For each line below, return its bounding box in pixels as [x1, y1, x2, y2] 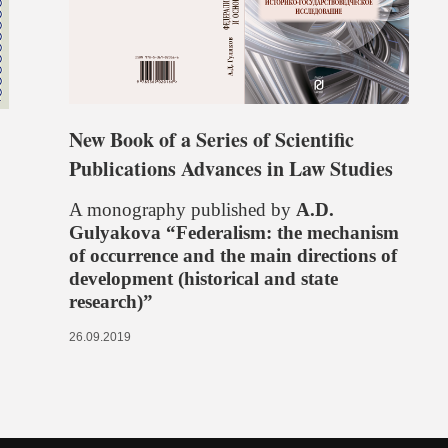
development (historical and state [68, 267, 338, 289]
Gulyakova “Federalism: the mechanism [68, 221, 399, 243]
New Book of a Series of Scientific [68, 124, 354, 154]
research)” [68, 290, 153, 312]
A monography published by [68, 198, 296, 220]
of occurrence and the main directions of [68, 244, 397, 266]
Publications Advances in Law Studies [68, 153, 393, 183]
